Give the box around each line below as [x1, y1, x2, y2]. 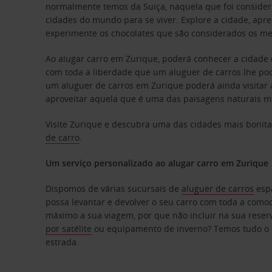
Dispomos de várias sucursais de [46, 183, 182, 194]
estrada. [46, 236, 82, 248]
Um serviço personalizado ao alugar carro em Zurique [46, 157, 269, 169]
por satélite [46, 223, 92, 234]
